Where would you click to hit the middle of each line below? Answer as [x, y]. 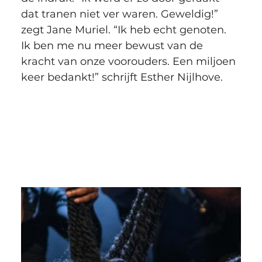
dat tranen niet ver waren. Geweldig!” [121, 14]
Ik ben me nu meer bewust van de [113, 46]
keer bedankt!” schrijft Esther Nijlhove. [122, 77]
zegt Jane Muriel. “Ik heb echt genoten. [125, 30]
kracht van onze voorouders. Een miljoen [130, 62]
